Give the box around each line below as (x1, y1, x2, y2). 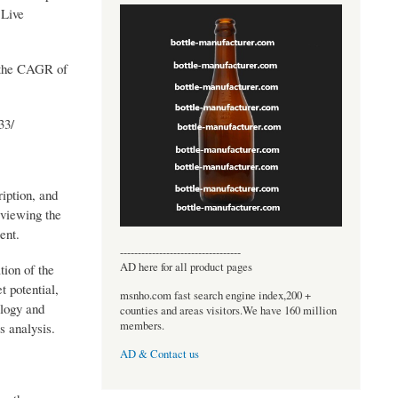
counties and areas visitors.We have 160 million (119, 302, 337, 318)
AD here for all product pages (119, 259, 252, 275)
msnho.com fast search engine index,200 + (119, 287, 311, 303)
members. (119, 317, 164, 333)
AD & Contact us (119, 346, 199, 362)
